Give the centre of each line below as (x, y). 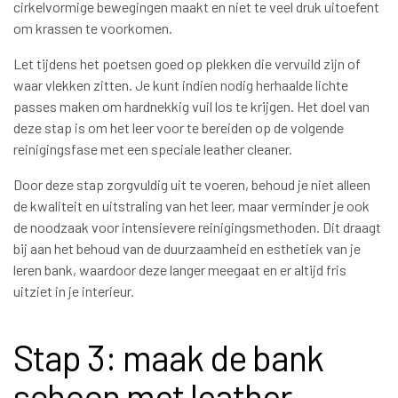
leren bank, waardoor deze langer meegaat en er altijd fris (180, 270)
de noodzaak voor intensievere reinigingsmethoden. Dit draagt (197, 227)
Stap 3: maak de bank (168, 358)
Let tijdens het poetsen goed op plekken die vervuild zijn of (187, 64)
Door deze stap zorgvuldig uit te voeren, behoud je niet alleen (192, 185)
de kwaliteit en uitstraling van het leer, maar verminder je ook (191, 206)
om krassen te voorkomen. (93, 28)
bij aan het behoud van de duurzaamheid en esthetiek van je (187, 249)
